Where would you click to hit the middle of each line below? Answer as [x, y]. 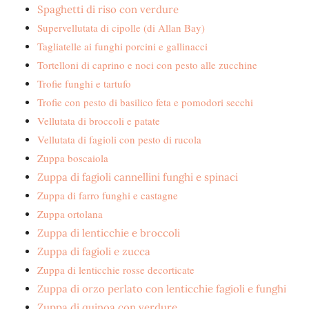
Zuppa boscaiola [73, 158]
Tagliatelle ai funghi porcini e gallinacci [122, 46]
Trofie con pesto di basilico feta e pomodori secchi [145, 102]
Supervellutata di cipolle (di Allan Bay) [121, 28]
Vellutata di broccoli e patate [99, 121]
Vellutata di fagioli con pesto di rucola [119, 139]
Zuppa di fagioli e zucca [94, 251]
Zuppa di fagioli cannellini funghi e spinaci [138, 177]
